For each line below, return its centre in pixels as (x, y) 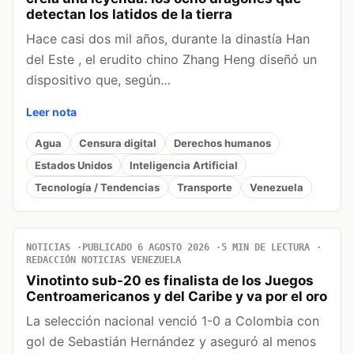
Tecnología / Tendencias (97, 187)
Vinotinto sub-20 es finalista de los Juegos (170, 281)
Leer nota (51, 112)
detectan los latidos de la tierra (129, 15)
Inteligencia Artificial (184, 165)
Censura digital (118, 143)
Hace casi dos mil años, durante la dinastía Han (168, 39)
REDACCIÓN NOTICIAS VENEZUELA (104, 260)
